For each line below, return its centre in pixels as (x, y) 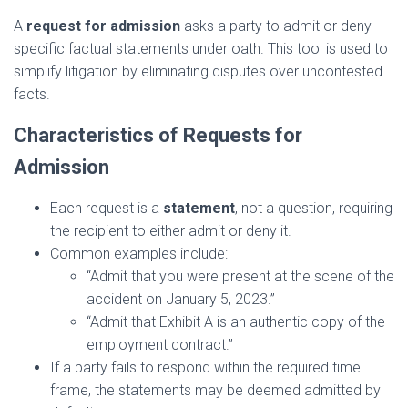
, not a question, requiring (314, 209)
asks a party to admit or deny (276, 26)
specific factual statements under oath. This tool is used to (201, 49)
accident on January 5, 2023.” (181, 300)
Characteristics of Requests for (158, 136)
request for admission (103, 26)
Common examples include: (139, 254)
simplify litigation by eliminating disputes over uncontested (198, 72)
